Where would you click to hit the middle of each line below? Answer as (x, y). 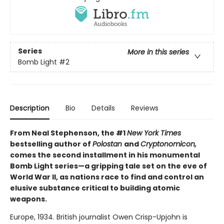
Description (30, 108)
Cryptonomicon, (168, 144)
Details (103, 108)
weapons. (28, 199)
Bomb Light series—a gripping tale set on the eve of (108, 166)
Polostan (108, 144)
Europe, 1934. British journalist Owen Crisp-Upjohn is (99, 217)
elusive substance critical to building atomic (95, 188)
